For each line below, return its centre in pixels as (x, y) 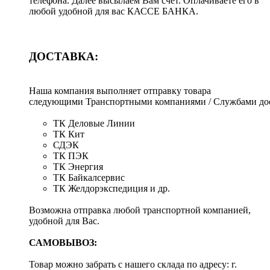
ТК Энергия (78, 166)
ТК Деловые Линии (94, 123)
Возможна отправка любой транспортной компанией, (140, 210)
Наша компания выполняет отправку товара (120, 90)
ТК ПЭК (71, 155)
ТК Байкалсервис (89, 177)
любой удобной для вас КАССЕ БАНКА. (115, 11)
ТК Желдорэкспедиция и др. (111, 188)
